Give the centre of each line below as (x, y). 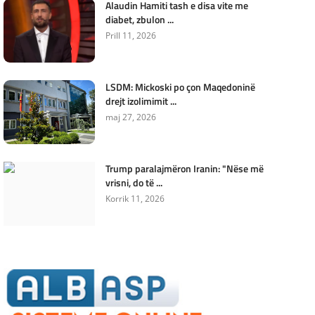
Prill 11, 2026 (130, 36)
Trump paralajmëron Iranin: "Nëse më (184, 168)
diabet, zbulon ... (139, 19)
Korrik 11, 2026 (135, 199)
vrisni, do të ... (134, 182)
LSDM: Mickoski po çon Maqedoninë (180, 87)
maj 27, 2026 (130, 117)
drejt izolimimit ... (141, 101)
